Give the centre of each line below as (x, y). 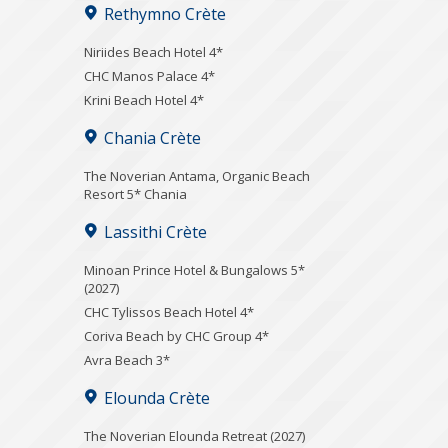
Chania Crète (152, 137)
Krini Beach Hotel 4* (144, 99)
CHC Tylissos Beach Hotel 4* (169, 311)
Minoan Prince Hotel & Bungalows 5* (194, 269)
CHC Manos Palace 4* (149, 75)
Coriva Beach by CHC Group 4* (176, 335)
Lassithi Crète (155, 231)
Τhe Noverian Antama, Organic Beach (197, 175)
